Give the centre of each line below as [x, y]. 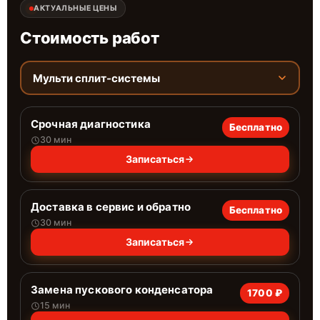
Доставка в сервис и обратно [111, 207]
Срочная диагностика [91, 124]
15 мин [55, 305]
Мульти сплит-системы [96, 78]
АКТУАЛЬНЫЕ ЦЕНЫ [75, 8]
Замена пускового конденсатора [122, 290]
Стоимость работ [90, 38]
